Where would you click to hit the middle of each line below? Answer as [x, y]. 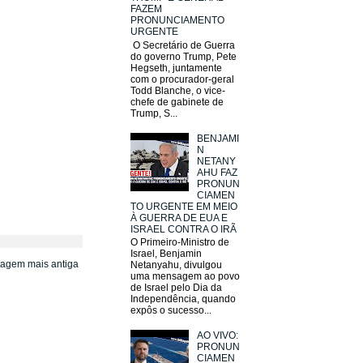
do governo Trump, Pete [184, 56]
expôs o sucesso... [171, 310]
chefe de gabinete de [177, 102]
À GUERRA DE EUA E [179, 218]
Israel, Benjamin [166, 253]
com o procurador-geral [182, 79]
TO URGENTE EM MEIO [184, 206]
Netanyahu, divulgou [176, 265]
